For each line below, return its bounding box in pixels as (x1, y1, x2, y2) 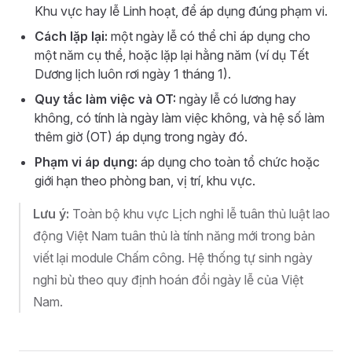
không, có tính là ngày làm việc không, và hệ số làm (35, 110, 324, 126)
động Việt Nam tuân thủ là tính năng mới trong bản (33, 228, 315, 244)
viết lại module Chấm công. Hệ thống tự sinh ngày (33, 250, 313, 266)
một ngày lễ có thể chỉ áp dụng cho (108, 28, 310, 44)
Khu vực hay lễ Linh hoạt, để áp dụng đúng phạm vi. (35, 3, 328, 19)
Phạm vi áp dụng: (35, 154, 137, 170)
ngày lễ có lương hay (176, 91, 296, 107)
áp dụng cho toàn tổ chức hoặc (137, 154, 320, 170)
